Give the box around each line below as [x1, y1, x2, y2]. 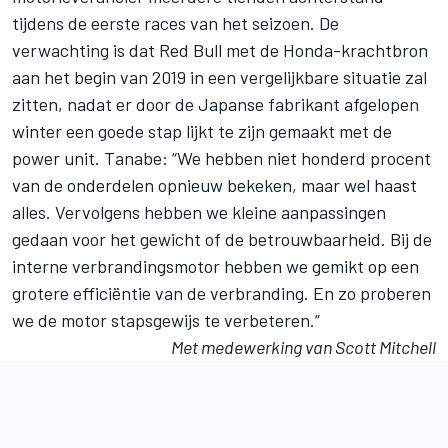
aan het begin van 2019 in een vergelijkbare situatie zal [12, 66, 427, 89]
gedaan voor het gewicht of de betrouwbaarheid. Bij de [12, 228, 432, 251]
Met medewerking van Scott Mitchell [171, 336, 436, 359]
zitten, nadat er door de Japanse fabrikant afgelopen [12, 93, 419, 116]
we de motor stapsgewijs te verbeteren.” [12, 309, 320, 332]
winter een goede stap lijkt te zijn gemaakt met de [12, 120, 392, 143]
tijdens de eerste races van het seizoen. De [12, 12, 339, 35]
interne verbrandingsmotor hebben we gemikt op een [12, 255, 419, 278]
